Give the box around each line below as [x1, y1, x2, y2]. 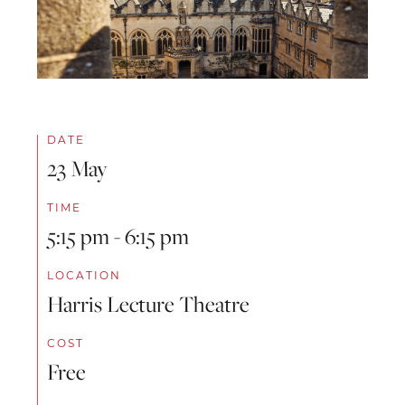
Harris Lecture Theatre [47, 287, 250, 319]
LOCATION [47, 268, 121, 282]
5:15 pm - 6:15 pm [47, 220, 189, 251]
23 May [47, 152, 108, 184]
